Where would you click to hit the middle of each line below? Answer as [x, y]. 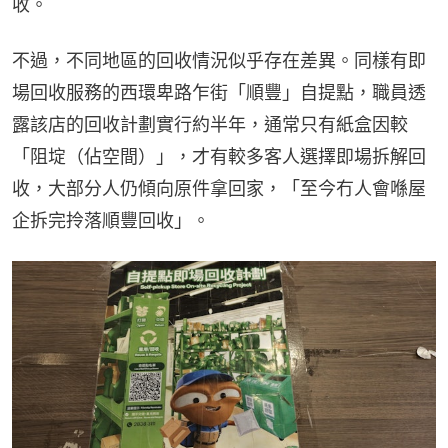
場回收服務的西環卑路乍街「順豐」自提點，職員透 [219, 93]
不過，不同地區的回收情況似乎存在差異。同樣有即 [219, 61]
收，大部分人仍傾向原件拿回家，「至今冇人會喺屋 [219, 189]
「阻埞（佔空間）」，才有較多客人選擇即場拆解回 [219, 157]
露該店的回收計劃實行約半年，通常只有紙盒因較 [210, 125]
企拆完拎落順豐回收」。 [111, 221]
